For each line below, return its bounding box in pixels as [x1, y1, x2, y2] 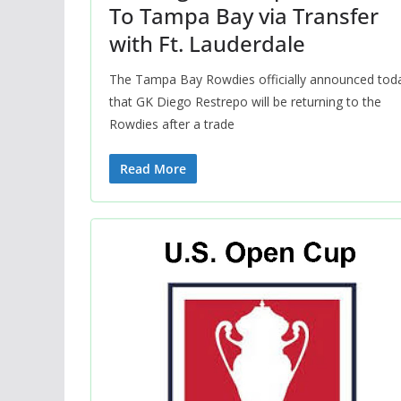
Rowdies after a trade [109, 115, 235, 132]
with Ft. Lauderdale [109, 28, 305, 58]
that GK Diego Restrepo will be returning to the [109, 92, 381, 110]
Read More [120, 159, 186, 177]
